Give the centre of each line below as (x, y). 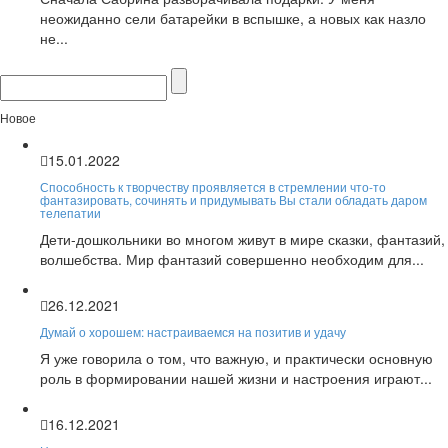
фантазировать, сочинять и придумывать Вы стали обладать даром (233, 199)
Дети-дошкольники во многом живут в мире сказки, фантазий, (242, 238)
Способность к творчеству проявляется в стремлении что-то (213, 186)
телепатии (70, 212)
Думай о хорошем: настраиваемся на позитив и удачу (193, 331)
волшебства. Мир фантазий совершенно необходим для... (232, 258)
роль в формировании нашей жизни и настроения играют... (236, 377)
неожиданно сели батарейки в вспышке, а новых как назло (233, 17)
